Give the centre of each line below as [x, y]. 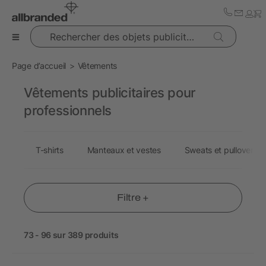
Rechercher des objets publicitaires [95, 31]
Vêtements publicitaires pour [110, 93]
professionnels [68, 110]
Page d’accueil [39, 66]
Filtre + [133, 197]
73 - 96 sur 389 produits [71, 235]
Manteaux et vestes [124, 150]
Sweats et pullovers [221, 150]
